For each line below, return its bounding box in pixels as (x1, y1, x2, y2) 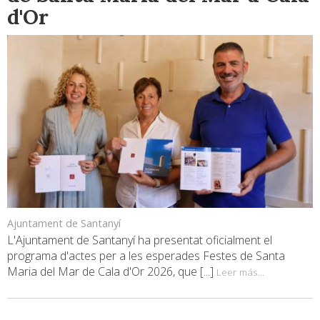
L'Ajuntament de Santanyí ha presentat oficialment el (7, 232, 272, 249)
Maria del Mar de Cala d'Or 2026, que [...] (7, 264, 216, 280)
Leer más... (216, 265, 264, 279)
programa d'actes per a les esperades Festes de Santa (7, 248, 285, 264)
